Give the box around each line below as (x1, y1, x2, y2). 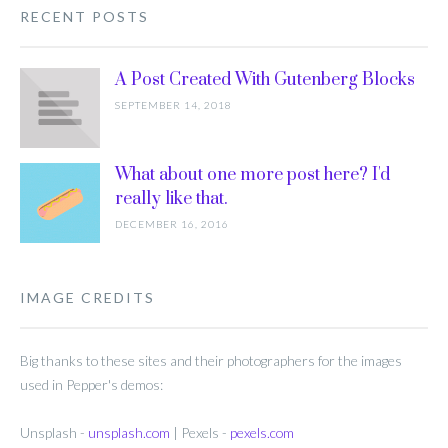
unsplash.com (88, 424, 170, 441)
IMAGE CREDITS (20, 289, 155, 306)
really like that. (115, 188, 228, 210)
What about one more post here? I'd (115, 164, 390, 186)
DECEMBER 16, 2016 (115, 218, 229, 230)
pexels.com (230, 424, 294, 441)
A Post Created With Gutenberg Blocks (115, 69, 415, 91)
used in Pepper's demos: (20, 376, 163, 393)
